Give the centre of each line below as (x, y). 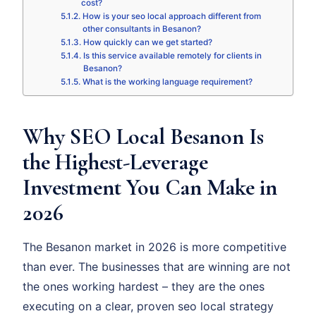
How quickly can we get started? (147, 43)
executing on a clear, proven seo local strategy (148, 306)
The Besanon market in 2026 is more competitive (154, 247)
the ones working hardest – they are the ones (144, 287)
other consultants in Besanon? (141, 29)
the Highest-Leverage (115, 162)
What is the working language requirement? (167, 82)
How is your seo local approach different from (171, 17)
